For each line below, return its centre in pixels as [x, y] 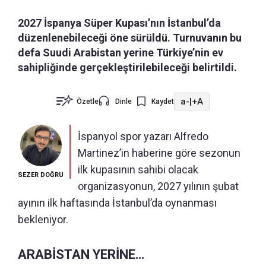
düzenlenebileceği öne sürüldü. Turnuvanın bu [130, 38]
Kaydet [163, 102]
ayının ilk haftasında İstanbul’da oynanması [117, 203]
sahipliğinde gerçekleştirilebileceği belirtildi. [127, 68]
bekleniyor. [43, 220]
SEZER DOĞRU [41, 175]
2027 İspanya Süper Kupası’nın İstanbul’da [119, 23]
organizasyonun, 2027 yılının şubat [158, 186]
